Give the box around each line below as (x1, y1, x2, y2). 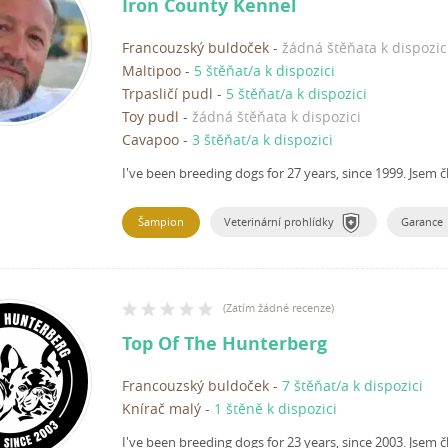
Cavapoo (122, 130, 179, 150)
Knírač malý (122, 399, 201, 419)
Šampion (138, 214, 184, 230)
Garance (401, 214, 443, 230)
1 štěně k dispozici (214, 399, 337, 419)
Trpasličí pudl (122, 84, 213, 104)
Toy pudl (122, 107, 179, 127)
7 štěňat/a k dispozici (282, 376, 423, 396)
